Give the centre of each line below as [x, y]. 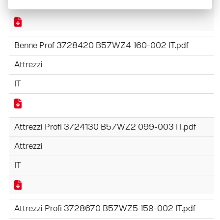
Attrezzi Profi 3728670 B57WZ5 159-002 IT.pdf [105, 209]
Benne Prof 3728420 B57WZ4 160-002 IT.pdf [101, 46]
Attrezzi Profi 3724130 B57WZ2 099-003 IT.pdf [105, 127]
